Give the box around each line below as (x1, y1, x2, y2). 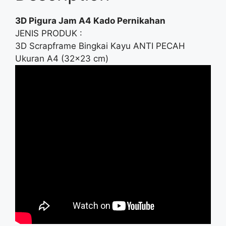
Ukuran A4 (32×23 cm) (15, 53, 108, 64)
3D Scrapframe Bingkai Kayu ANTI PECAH (15, 40, 185, 51)
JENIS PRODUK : (15, 28, 82, 38)
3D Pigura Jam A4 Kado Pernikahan (15, 15, 165, 26)
